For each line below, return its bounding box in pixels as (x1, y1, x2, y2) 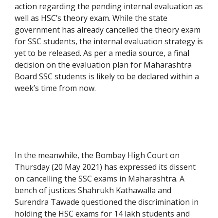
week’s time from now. (15, 83, 98, 94)
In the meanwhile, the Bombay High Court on (15, 150, 180, 161)
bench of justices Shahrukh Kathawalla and (15, 185, 171, 196)
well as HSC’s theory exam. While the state (15, 13, 167, 24)
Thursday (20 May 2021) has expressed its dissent (15, 162, 196, 173)
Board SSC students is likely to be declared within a (15, 71, 199, 82)
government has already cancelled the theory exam (15, 24, 200, 36)
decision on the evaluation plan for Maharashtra (15, 59, 192, 71)
